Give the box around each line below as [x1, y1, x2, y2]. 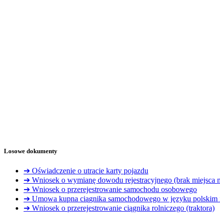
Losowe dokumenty [4, 147, 57, 155]
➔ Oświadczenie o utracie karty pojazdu [24, 166, 148, 175]
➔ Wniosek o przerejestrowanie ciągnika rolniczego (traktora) [24, 203, 215, 212]
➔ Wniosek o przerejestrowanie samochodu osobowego [24, 185, 197, 193]
